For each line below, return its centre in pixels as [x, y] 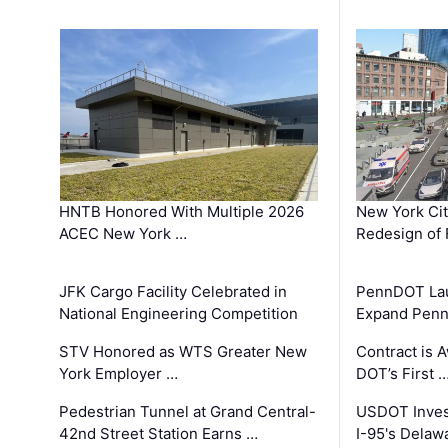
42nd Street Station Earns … [159, 433]
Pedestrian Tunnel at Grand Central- [188, 411]
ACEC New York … [123, 233]
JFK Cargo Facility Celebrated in [173, 291]
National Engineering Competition [179, 313]
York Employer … [119, 373]
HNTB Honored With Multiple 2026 [182, 211]
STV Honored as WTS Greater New [183, 351]
